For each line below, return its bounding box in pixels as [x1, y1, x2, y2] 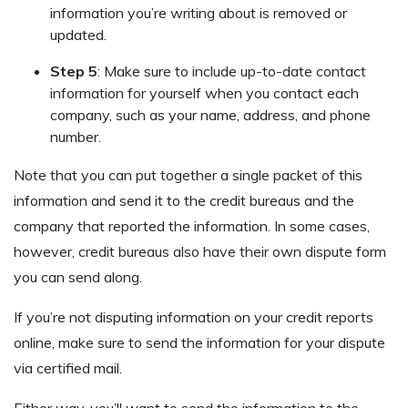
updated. [50, 25, 107, 45]
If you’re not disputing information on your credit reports [14, 308, 373, 327]
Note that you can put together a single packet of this [14, 166, 362, 185]
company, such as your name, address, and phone [50, 106, 371, 125]
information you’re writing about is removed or [50, 4, 347, 23]
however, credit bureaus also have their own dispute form [14, 242, 386, 261]
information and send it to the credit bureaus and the [14, 191, 354, 210]
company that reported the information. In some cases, [14, 217, 370, 236]
